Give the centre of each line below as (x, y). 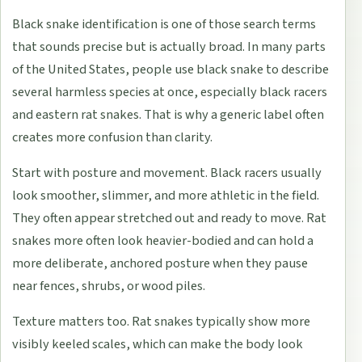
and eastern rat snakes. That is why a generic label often (168, 115)
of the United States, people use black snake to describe (171, 70)
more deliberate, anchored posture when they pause (160, 264)
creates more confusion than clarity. (113, 138)
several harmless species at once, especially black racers (170, 93)
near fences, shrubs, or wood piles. (109, 286)
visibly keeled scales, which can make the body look (158, 345)
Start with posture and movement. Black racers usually (167, 173)
